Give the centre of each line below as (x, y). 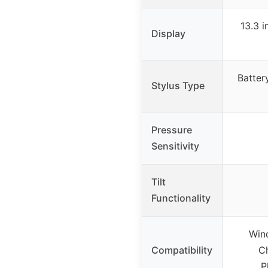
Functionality (181, 198)
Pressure (172, 130)
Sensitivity (175, 146)
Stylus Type (178, 86)
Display (168, 34)
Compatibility (182, 250)
